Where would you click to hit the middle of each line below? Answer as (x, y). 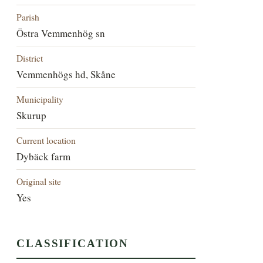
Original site (39, 181)
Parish (28, 16)
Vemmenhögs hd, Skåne (66, 74)
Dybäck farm (44, 156)
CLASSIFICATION (73, 244)
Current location (46, 140)
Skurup (32, 115)
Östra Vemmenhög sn (61, 33)
